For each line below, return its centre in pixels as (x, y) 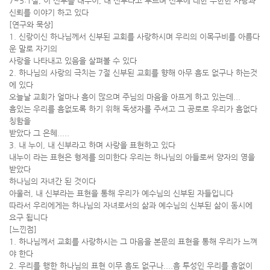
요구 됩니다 (28, 217)
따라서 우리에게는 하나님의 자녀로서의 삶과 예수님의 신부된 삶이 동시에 (131, 205)
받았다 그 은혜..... (39, 133)
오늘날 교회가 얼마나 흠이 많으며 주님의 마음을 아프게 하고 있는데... (125, 97)
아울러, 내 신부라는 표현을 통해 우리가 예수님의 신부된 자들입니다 (121, 193)
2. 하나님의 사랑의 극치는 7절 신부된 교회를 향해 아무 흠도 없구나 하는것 (133, 73)
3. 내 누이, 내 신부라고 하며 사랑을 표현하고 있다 (92, 145)
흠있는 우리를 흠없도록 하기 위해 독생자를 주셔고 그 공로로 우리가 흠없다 (133, 109)
